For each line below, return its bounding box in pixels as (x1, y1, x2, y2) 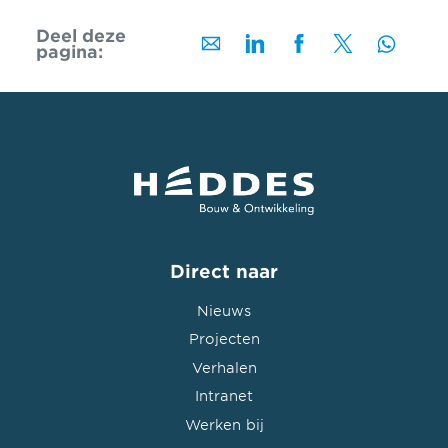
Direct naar (170, 259, 278, 282)
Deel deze (35, 24, 126, 46)
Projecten (188, 330, 260, 348)
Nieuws (197, 301, 251, 319)
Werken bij (184, 415, 264, 433)
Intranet (195, 387, 253, 405)
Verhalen (191, 358, 257, 376)
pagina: (35, 40, 103, 62)
